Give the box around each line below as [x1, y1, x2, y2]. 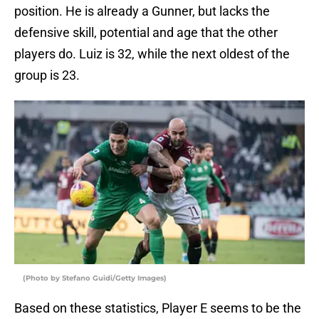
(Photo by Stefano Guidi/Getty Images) [23, 273, 167, 283]
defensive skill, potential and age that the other [14, 25, 278, 41]
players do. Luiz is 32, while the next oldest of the [14, 46, 290, 62]
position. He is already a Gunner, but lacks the [14, 4, 270, 19]
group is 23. [14, 68, 80, 83]
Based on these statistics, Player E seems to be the [14, 300, 301, 316]
